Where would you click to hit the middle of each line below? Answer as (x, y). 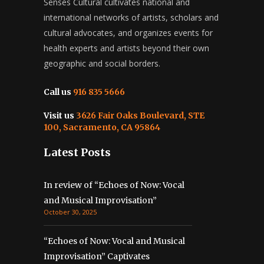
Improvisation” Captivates (97, 256)
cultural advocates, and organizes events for (128, 33)
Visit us (59, 115)
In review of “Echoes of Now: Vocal (114, 185)
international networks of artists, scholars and (131, 17)
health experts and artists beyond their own (126, 48)
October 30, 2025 (70, 212)
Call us (57, 92)
